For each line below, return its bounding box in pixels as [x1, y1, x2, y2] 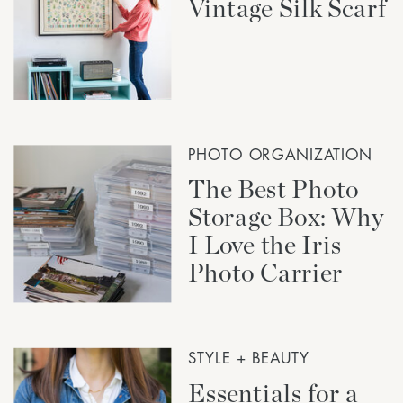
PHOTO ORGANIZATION [187, 147, 373, 163]
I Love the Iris [187, 228, 342, 260]
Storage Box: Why [187, 201, 385, 232]
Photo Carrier [187, 256, 344, 288]
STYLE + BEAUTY [187, 350, 309, 365]
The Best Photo [187, 174, 359, 204]
